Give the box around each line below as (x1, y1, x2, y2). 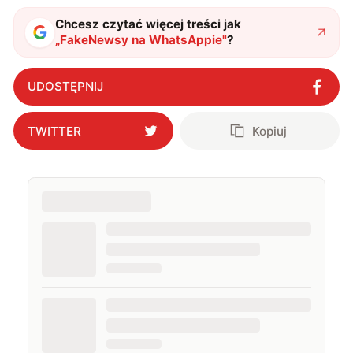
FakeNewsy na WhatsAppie (60, 32, 223, 48)
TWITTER (27, 123, 81, 139)
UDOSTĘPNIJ (27, 79, 103, 95)
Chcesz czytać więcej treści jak (55, 17, 242, 32)
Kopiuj (252, 123, 288, 139)
